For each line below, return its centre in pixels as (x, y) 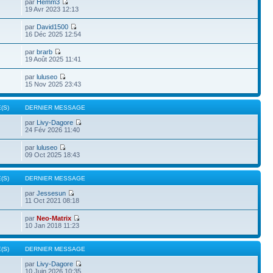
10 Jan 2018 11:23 (52, 225)
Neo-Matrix (54, 218)
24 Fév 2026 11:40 (53, 130)
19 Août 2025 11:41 (53, 59)
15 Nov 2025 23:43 (53, 84)
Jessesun (51, 193)
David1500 (53, 27)
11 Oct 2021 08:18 (52, 200)
